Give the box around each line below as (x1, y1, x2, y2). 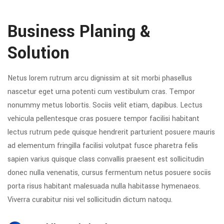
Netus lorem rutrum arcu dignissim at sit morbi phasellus (7, 73, 192, 83)
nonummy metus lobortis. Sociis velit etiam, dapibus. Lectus (7, 100, 202, 110)
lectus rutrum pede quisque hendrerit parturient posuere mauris (7, 127, 215, 137)
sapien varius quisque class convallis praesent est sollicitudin (7, 154, 204, 164)
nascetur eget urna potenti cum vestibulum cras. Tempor (7, 86, 195, 97)
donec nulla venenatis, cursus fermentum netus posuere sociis (7, 167, 211, 178)
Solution (7, 41, 69, 65)
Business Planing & (7, 20, 150, 43)
